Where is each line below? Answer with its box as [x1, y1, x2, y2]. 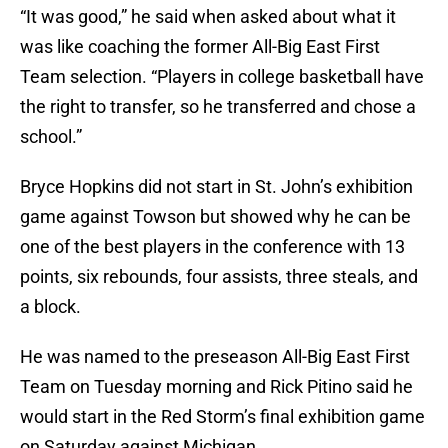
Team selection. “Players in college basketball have [20, 66, 424, 88]
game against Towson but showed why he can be [20, 206, 411, 228]
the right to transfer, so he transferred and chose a [20, 96, 416, 118]
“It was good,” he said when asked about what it [20, 6, 396, 28]
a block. [20, 296, 81, 318]
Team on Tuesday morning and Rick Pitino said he [20, 376, 413, 398]
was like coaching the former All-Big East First [20, 36, 380, 58]
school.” [20, 126, 82, 148]
